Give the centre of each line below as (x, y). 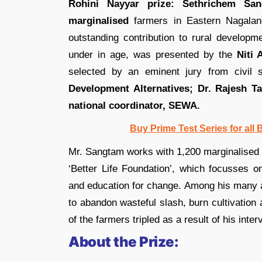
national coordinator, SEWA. (134, 105)
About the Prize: (124, 242)
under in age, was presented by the (153, 54)
